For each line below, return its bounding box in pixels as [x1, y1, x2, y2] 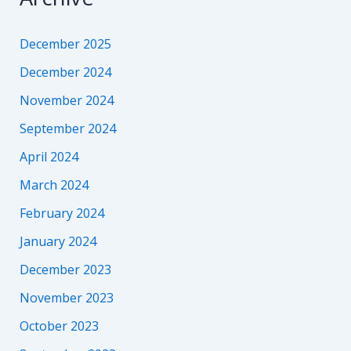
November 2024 [19, 91, 114, 109]
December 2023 [19, 260, 111, 278]
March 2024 [19, 175, 89, 194]
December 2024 [19, 63, 111, 81]
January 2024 [19, 232, 96, 250]
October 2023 [19, 317, 99, 335]
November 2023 [19, 288, 114, 306]
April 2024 [19, 147, 78, 165]
